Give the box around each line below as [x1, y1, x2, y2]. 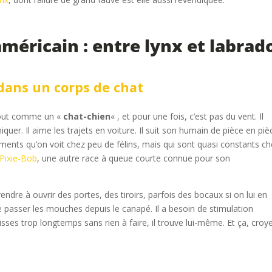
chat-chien [63, 110, 111, 123]
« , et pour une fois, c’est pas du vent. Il [110, 110, 264, 123]
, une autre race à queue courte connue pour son [37, 152, 231, 165]
